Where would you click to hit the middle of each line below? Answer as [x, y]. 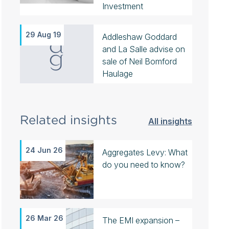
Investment [122, 6]
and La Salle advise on [143, 49]
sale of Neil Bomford [139, 61]
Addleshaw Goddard [139, 37]
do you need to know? [143, 165]
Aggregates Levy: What [145, 152]
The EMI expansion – [141, 220]
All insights [170, 121]
